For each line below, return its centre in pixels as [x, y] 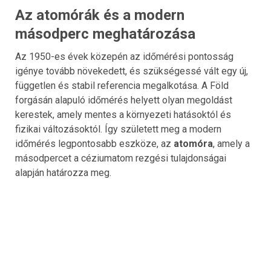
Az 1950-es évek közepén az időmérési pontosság [124, 56]
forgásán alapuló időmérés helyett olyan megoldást [124, 100]
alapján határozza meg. [63, 172]
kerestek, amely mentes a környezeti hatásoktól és [123, 114]
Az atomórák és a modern [100, 15]
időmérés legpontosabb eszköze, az [94, 143]
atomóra [193, 143]
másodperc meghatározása [105, 34]
